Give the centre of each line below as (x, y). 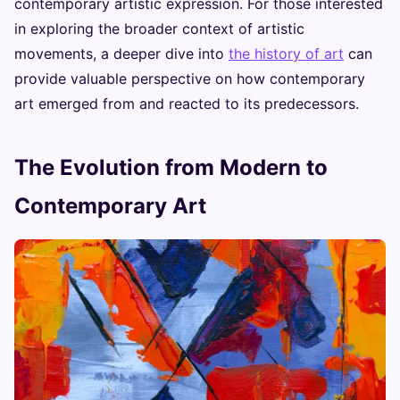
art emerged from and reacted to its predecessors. (187, 104)
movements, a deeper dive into (121, 54)
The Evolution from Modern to (171, 168)
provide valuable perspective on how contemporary (190, 79)
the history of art (286, 54)
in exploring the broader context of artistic (159, 29)
